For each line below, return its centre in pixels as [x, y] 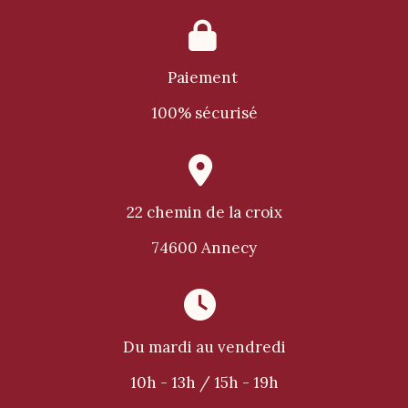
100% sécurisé [204, 113]
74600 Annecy [204, 248]
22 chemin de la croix [204, 213]
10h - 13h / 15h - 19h [204, 383]
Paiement [204, 78]
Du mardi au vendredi [204, 347]
